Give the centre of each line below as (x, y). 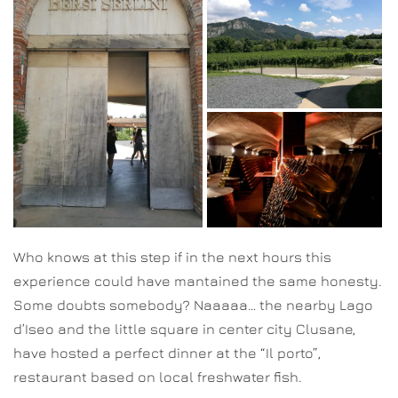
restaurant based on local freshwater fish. (158, 377)
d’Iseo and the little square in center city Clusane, (184, 329)
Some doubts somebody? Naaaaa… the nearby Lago (193, 305)
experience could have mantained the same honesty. (198, 281)
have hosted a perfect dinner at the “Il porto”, (167, 353)
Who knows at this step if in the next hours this (172, 257)
